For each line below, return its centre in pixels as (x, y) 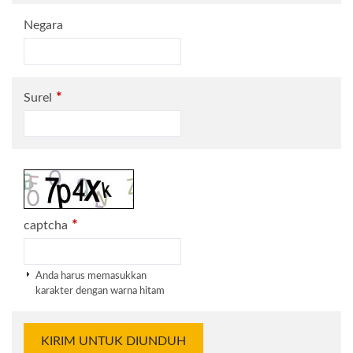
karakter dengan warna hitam (100, 291)
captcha (46, 225)
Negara (43, 25)
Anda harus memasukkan (91, 276)
